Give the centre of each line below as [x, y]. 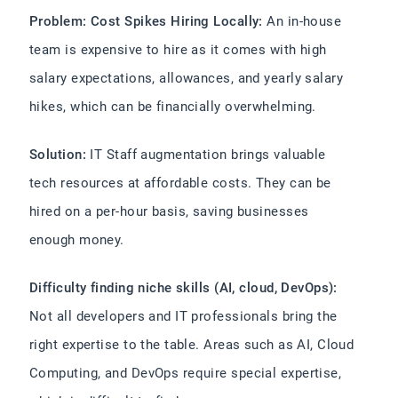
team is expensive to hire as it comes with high [178, 50]
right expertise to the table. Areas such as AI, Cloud [192, 345]
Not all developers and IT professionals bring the [183, 316]
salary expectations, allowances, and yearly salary [187, 78]
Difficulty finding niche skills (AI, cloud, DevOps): [183, 288]
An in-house [302, 21]
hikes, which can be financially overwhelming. [173, 107]
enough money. [77, 240]
